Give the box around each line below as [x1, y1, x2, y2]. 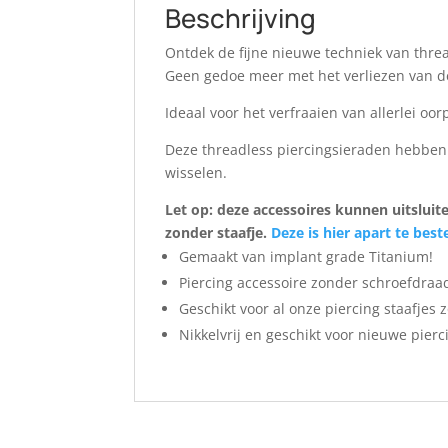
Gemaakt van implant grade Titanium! [179, 247, 434, 267]
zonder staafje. [165, 223, 272, 243]
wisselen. [165, 163, 228, 183]
